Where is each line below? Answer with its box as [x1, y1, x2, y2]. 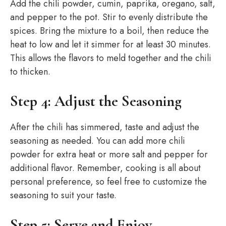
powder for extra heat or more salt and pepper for [10, 148, 208, 161]
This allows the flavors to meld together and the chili [10, 51, 211, 65]
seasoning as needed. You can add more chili [10, 134, 185, 147]
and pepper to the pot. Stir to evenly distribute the [10, 11, 208, 24]
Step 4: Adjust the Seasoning [10, 92, 182, 110]
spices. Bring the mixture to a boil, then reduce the [10, 24, 209, 37]
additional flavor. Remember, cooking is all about [10, 161, 201, 175]
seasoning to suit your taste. [10, 189, 117, 202]
